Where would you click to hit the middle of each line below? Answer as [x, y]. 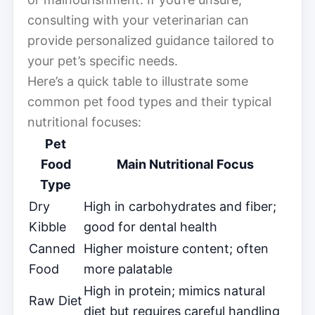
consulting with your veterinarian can [138, 20]
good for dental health [150, 226]
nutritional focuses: [84, 122]
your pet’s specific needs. [103, 60]
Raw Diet [56, 300]
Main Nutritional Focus [185, 164]
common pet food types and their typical [149, 101]
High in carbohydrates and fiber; [180, 206]
